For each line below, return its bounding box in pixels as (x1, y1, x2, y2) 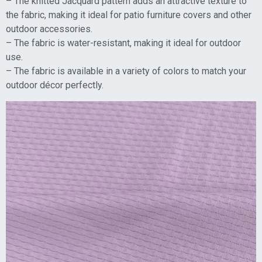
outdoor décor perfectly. (6, 80, 104, 91)
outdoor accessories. (6, 23, 92, 35)
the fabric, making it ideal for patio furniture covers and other (6, 9, 251, 21)
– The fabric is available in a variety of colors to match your (6, 65, 246, 77)
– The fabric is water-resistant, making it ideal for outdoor (6, 37, 241, 49)
